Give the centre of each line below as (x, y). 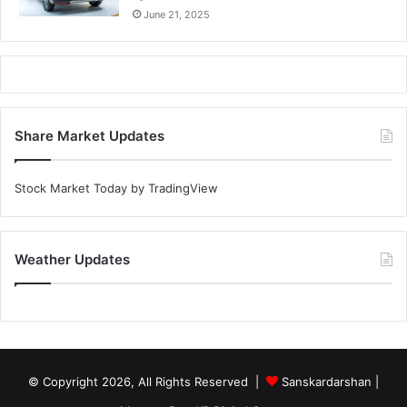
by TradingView (173, 189)
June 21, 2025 (177, 15)
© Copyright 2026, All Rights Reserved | (147, 382)
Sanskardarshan (327, 382)
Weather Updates (72, 260)
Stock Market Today (71, 189)
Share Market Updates (89, 136)
